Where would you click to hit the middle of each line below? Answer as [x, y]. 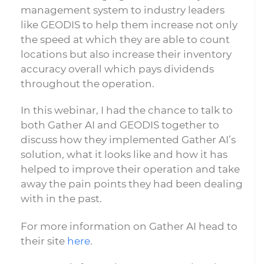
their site [44, 241]
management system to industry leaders [123, 10]
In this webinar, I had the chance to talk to [127, 110]
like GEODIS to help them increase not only [129, 25]
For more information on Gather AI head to [129, 226]
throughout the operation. [88, 84]
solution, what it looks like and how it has [124, 154]
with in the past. [61, 199]
